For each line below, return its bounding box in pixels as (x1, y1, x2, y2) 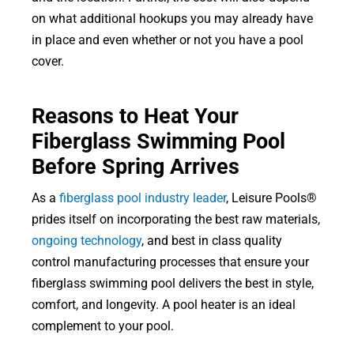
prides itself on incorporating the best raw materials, (31, 211, 320, 227)
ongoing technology (31, 232, 141, 248)
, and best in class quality (141, 232, 282, 248)
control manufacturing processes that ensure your (31, 254, 309, 269)
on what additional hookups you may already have (31, 10, 313, 26)
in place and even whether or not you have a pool (31, 32, 303, 47)
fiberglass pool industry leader (58, 190, 226, 205)
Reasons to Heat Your (31, 103, 239, 129)
